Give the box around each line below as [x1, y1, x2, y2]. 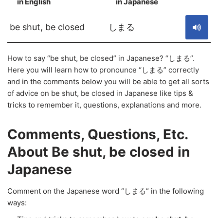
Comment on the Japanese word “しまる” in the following [7, 186, 204, 196]
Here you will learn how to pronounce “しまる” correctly [7, 65, 199, 74]
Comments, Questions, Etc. [7, 126, 188, 143]
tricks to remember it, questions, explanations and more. [7, 100, 201, 109]
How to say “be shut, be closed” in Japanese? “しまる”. [7, 54, 195, 63]
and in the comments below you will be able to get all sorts [7, 77, 209, 86]
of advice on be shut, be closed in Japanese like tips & [7, 89, 193, 98]
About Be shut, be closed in [7, 144, 190, 160]
